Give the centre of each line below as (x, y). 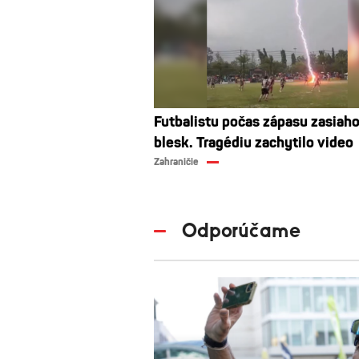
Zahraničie (176, 161)
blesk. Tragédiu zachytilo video (254, 142)
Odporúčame (241, 231)
